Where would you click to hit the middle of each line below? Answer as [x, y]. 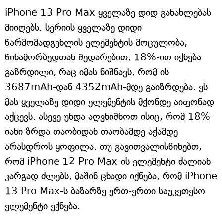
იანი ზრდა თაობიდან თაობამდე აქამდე [91, 132]
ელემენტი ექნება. [43, 206]
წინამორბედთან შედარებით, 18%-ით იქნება [103, 57]
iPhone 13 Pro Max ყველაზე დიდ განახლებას [108, 13]
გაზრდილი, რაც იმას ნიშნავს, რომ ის [87, 72]
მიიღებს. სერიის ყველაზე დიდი [73, 28]
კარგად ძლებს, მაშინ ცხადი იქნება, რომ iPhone [111, 176]
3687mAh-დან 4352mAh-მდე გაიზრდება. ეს [106, 87]
